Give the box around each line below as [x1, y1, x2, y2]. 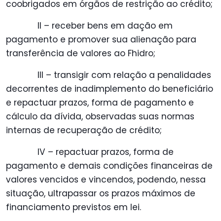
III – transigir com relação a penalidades [37, 69, 211, 81]
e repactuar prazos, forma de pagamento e [6, 97, 194, 109]
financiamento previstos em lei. [6, 201, 141, 214]
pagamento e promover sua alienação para [6, 34, 196, 46]
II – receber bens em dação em [37, 20, 173, 32]
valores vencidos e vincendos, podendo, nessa [6, 174, 206, 186]
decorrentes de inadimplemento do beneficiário [6, 83, 213, 95]
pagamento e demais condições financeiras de [6, 160, 213, 172]
